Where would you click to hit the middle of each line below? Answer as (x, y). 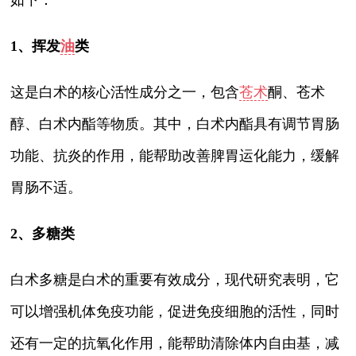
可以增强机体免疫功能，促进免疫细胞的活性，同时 (175, 311)
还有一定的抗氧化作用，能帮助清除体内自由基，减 (175, 343)
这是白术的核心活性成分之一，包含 (125, 92)
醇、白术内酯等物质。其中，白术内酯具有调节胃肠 (175, 124)
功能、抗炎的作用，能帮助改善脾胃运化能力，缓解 (175, 155)
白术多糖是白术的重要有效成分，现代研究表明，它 (175, 279)
